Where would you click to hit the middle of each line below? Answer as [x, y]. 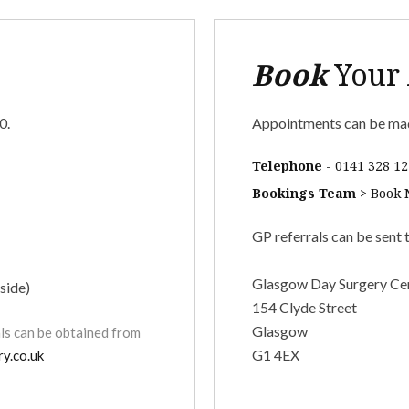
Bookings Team [304, 193]
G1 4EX [275, 355]
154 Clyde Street [304, 307]
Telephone [287, 166]
